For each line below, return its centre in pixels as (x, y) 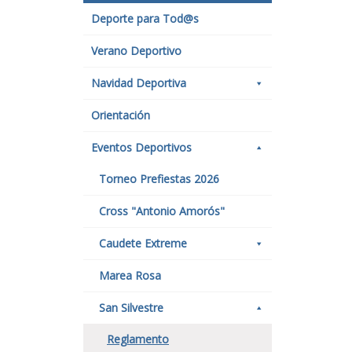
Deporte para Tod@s (145, 18)
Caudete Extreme (143, 243)
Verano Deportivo (136, 51)
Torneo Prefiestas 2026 (159, 179)
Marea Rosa (130, 275)
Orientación (121, 115)
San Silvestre (131, 308)
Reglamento (138, 339)
